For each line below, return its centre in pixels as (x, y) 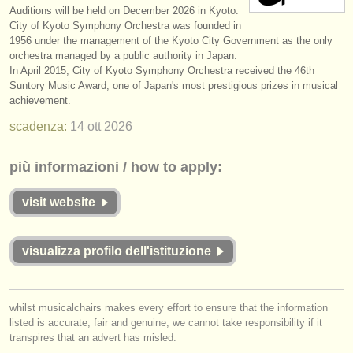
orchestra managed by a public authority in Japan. (123, 56)
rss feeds (64, 298)
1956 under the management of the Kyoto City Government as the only (171, 41)
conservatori (77, 139)
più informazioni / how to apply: (116, 167)
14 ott (85, 126)
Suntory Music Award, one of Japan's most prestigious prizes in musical (174, 85)
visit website (59, 202)
